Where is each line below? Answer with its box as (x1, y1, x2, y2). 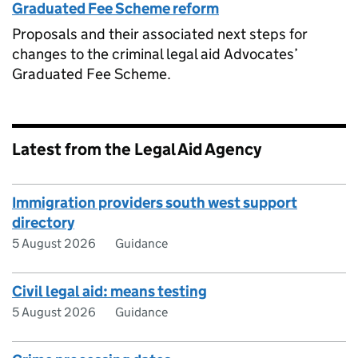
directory (12, 213, 74, 233)
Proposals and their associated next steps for (12, 25, 308, 44)
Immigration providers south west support (12, 193, 297, 213)
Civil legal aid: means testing (12, 282, 207, 301)
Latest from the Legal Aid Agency (12, 139, 261, 161)
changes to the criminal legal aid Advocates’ (12, 45, 298, 64)
